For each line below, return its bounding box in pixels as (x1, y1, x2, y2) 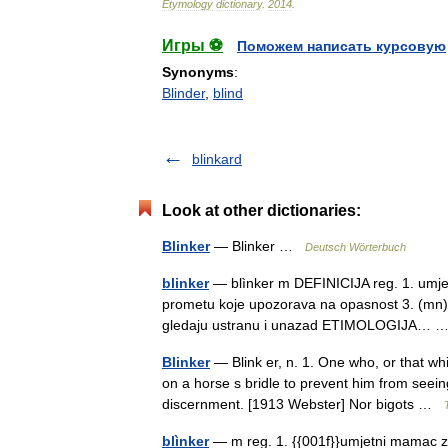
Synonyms (162, 64, 234, 80)
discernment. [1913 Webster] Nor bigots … (162, 396, 444, 412)
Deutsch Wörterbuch (305, 241, 406, 253)
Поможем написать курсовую (237, 38, 446, 54)
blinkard (192, 151, 242, 167)
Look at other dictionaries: (162, 202, 361, 219)
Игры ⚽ (162, 37, 223, 54)
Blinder (162, 85, 205, 101)
